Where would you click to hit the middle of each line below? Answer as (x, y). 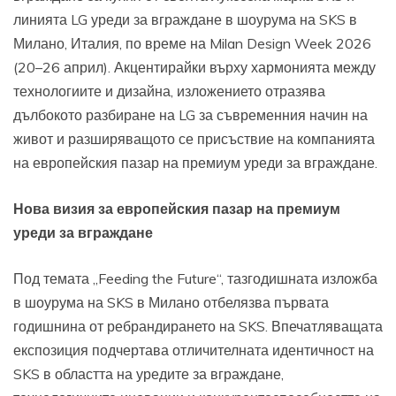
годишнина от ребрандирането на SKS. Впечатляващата (198, 326)
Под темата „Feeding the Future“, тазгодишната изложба (195, 278)
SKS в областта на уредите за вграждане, (148, 373)
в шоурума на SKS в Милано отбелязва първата (171, 302)
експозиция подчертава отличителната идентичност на (194, 350)
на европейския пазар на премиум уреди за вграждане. (195, 162)
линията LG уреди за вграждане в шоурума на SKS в (185, 19)
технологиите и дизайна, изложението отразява (169, 91)
